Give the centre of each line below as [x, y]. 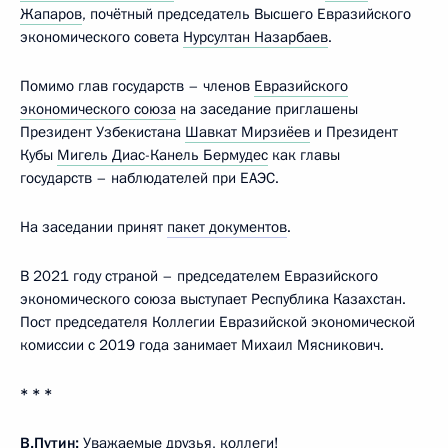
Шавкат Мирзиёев [247, 131]
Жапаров [51, 13]
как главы [304, 154]
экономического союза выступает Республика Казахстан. [213, 298]
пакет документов [227, 226]
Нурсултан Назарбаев [255, 36]
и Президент [354, 131]
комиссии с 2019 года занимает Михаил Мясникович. [202, 344]
